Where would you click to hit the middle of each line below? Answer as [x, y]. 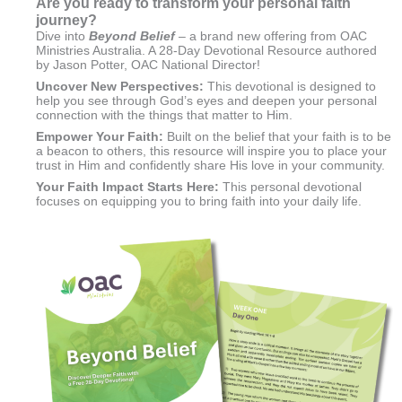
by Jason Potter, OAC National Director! [148, 65]
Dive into [62, 36]
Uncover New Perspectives [118, 87]
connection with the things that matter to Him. [164, 115]
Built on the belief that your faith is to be [277, 137]
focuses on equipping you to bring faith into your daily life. [199, 201]
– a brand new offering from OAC [271, 36]
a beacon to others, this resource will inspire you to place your [211, 151]
